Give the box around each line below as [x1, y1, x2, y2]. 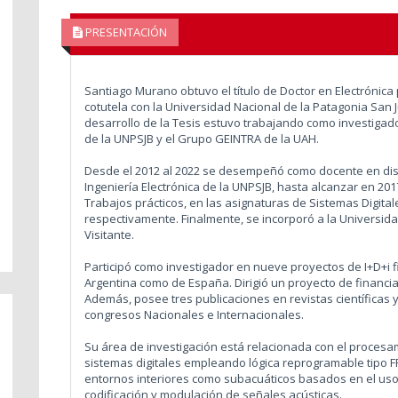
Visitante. [84, 226, 134, 243]
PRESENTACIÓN [82, 24, 167, 40]
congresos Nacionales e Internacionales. [84, 306, 304, 322]
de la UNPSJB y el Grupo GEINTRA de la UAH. [84, 130, 319, 147]
